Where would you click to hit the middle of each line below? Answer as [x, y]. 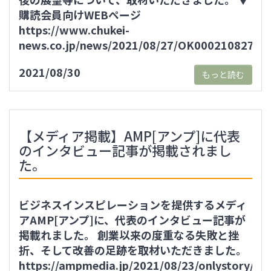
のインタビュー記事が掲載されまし [125, 150]
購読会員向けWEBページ [80, 15]
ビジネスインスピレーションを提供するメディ [133, 204]
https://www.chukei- [74, 30]
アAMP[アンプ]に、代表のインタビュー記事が [132, 220]
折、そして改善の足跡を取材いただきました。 [133, 250]
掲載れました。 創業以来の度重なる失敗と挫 [129, 235]
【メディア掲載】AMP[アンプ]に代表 [129, 135]
